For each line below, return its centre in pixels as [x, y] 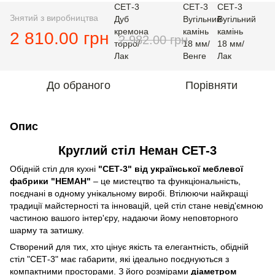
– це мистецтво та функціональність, [166, 181]
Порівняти [211, 85]
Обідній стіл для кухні [54, 169]
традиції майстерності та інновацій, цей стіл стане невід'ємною [137, 206]
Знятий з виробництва [54, 18]
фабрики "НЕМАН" [50, 181]
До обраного [79, 85]
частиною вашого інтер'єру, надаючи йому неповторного [124, 218]
